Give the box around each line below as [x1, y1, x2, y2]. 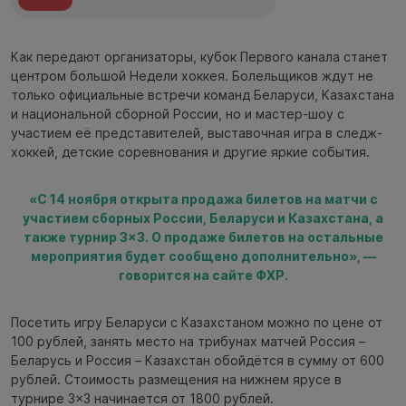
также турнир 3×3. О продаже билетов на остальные [23, 228, 383, 245]
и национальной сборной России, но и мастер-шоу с [11, 105, 344, 121]
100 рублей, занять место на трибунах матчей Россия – [11, 333, 365, 349]
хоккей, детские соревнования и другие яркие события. [11, 143, 370, 159]
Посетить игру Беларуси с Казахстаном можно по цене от [11, 314, 382, 330]
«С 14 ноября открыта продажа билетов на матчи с [28, 190, 378, 207]
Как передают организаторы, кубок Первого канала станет [11, 48, 388, 64]
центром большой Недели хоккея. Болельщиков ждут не [11, 67, 373, 83]
